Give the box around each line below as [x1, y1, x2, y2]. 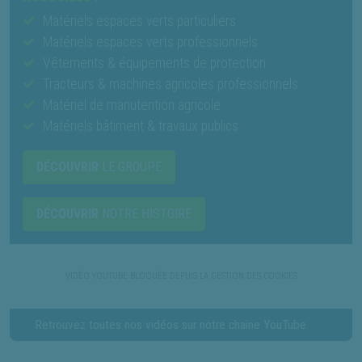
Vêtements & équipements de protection [43, 54, 266, 71]
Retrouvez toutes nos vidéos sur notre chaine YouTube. [36, 317, 309, 332]
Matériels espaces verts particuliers [43, 12, 236, 29]
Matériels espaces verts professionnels [43, 33, 258, 50]
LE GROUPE [99, 158, 162, 175]
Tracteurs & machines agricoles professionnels [43, 75, 298, 92]
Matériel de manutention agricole [43, 96, 221, 113]
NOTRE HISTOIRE [99, 205, 192, 221]
